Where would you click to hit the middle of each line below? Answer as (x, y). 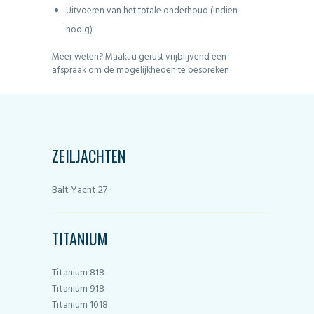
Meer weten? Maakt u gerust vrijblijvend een (139, 57)
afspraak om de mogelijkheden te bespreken (141, 71)
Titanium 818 (78, 273)
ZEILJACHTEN (89, 156)
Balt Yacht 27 (80, 191)
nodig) (79, 30)
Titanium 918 (78, 289)
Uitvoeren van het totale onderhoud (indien (151, 11)
